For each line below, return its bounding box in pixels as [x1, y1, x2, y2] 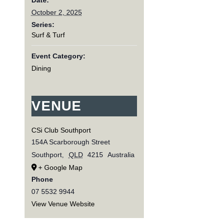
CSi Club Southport [31, 126, 91, 134]
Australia [107, 150, 135, 159]
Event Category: [31, 52, 85, 60]
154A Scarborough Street [31, 137, 110, 146]
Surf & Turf [31, 30, 65, 39]
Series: [31, 20, 55, 28]
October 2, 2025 [31, 8, 82, 16]
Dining [31, 64, 51, 72]
